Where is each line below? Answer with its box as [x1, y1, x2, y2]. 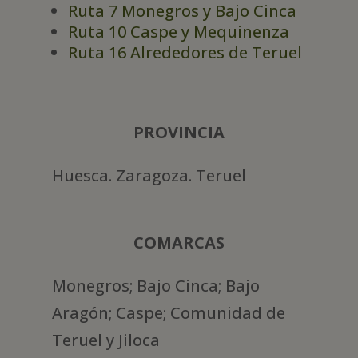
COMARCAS [133, 231, 225, 253]
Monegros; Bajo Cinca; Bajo [51, 274, 260, 296]
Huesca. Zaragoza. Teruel [51, 164, 246, 186]
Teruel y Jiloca [51, 328, 160, 351]
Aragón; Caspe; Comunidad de [51, 301, 285, 324]
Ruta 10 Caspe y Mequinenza [67, 20, 289, 42]
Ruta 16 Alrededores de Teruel [67, 41, 302, 63]
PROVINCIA [133, 121, 225, 143]
